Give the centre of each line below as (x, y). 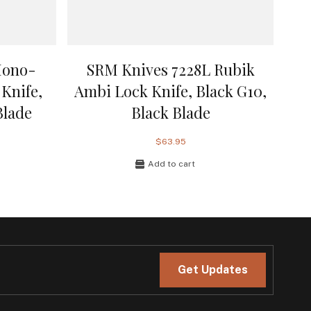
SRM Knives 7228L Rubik (170, 69)
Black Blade (170, 112)
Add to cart (172, 164)
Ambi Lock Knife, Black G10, (171, 91)
